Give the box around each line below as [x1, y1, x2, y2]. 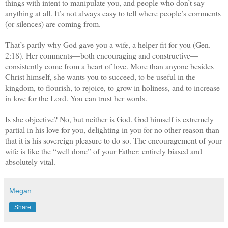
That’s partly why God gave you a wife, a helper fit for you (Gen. [5, 39, 211, 50]
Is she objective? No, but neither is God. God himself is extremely [5, 113, 214, 125]
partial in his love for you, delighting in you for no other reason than [5, 124, 219, 135]
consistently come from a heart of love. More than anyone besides [5, 61, 214, 72]
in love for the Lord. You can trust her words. [5, 93, 147, 104]
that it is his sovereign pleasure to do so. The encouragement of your [5, 135, 222, 146]
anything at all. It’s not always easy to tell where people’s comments [5, 8, 221, 19]
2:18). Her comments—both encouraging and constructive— [5, 50, 198, 61]
